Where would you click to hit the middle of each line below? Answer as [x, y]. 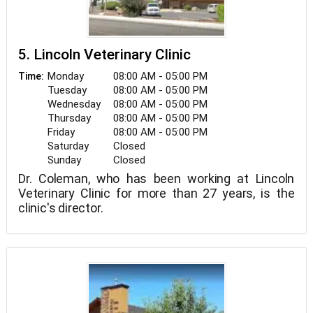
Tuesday [67, 90]
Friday [61, 132]
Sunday [64, 160]
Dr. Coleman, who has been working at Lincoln [156, 179]
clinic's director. [61, 208]
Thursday [69, 118]
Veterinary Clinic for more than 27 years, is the [156, 193]
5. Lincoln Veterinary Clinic [104, 54]
